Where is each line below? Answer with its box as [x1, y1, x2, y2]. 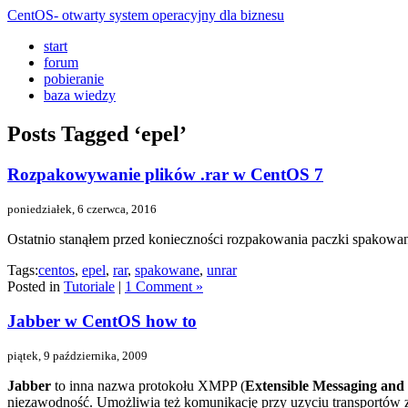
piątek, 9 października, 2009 [7, 348, 148, 362]
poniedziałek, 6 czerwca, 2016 [7, 201, 157, 216]
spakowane [135, 261, 199, 278]
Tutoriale [64, 278, 115, 294]
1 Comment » [125, 278, 203, 294]
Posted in [7, 278, 64, 294]
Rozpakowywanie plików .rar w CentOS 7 [7, 164, 323, 184]
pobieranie [44, 71, 104, 87]
